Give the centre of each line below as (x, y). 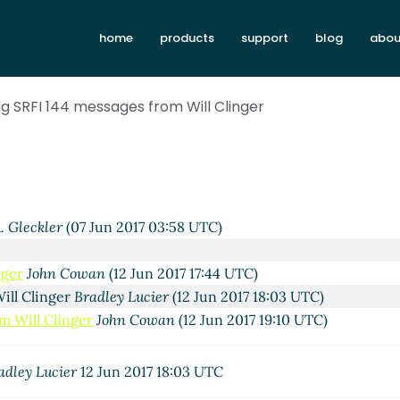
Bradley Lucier (121, 297)
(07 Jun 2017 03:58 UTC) (142, 227)
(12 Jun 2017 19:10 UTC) (252, 320)
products (187, 38)
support (265, 38)
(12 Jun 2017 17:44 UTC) (182, 274)
